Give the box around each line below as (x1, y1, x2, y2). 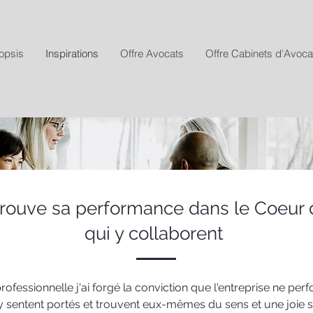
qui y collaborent (85, 223, 228, 244)
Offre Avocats (120, 47, 184, 60)
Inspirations (45, 47, 99, 60)
